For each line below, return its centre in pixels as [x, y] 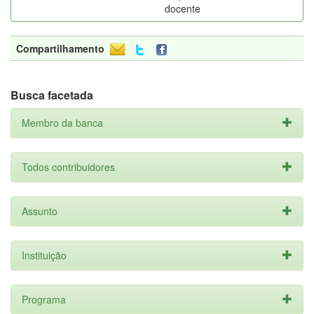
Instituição [44, 255]
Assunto [40, 211]
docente [183, 8]
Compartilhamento [60, 48]
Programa [44, 299]
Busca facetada [52, 95]
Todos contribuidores [68, 167]
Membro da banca [62, 123]
